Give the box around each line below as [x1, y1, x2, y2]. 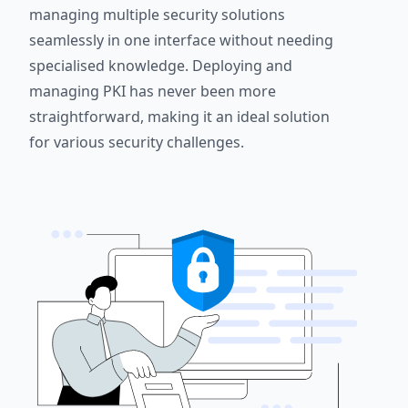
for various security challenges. [29, 132, 244, 153]
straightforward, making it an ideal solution [29, 107, 330, 127]
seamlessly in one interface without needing [29, 30, 333, 51]
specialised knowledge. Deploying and [29, 56, 292, 76]
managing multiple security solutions [29, 5, 285, 25]
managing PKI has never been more [29, 81, 276, 102]
